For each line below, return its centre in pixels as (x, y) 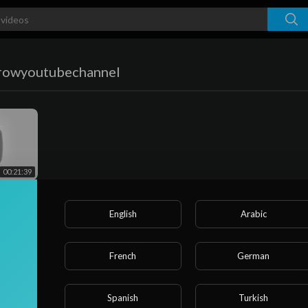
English (123, 213)
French (123, 255)
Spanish (123, 297)
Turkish (254, 297)
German (254, 255)
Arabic (253, 213)
